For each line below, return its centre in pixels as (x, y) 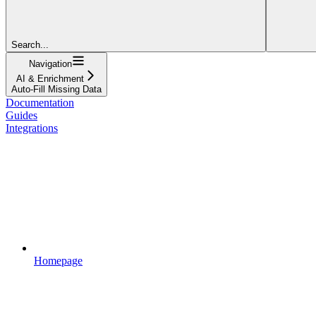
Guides (22, 115)
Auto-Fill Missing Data (56, 89)
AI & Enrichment (50, 78)
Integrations (32, 128)
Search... (30, 44)
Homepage (58, 260)
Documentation (40, 102)
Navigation (50, 63)
